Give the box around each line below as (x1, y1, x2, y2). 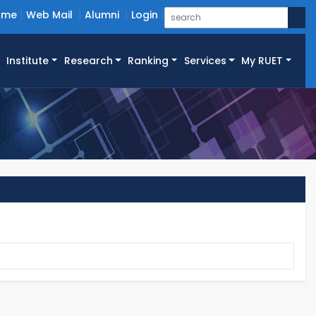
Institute (6, 54, 49, 68)
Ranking (128, 54, 169, 68)
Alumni (85, 8, 119, 22)
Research (63, 54, 113, 68)
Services (183, 54, 226, 68)
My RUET (241, 54, 284, 68)
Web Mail (26, 8, 73, 22)
